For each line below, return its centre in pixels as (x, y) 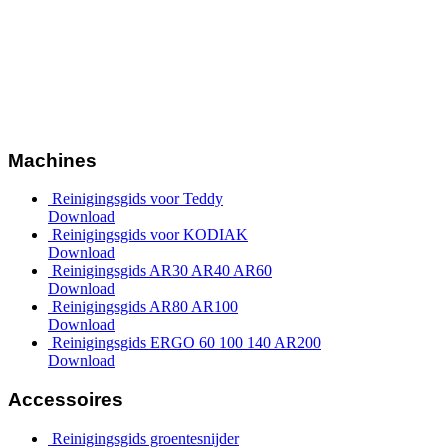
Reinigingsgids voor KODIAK (150, 235)
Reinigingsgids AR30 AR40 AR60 (162, 271)
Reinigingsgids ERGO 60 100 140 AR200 (186, 343)
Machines (52, 160)
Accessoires (65, 399)
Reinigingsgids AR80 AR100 (145, 307)
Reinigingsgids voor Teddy (137, 199)
